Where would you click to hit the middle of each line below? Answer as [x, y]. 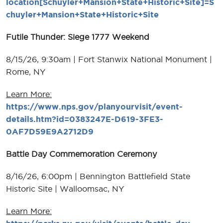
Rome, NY [26, 71]
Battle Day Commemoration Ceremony [81, 154]
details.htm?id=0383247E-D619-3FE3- [85, 119]
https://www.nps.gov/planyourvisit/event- [94, 106]
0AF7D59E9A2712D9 [50, 131]
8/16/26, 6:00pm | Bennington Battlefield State [98, 176]
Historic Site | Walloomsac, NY [65, 188]
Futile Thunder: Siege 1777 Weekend [78, 37]
